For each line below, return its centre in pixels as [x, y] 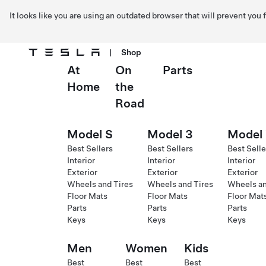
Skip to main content [53, 75]
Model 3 [170, 134]
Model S [90, 134]
